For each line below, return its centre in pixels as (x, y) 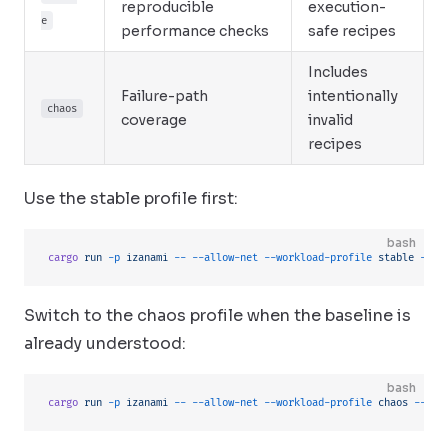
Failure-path (164, 96)
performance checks (195, 31)
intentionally (353, 96)
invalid (330, 120)
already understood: (105, 343)
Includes (338, 72)
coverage (154, 120)
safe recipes (352, 31)
